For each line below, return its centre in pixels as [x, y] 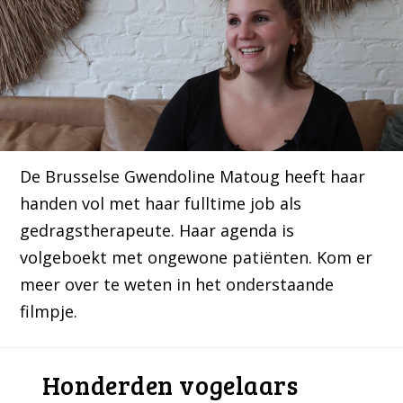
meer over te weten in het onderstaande [177, 285]
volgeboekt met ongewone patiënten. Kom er [197, 258]
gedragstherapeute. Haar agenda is [157, 231]
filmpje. [49, 312]
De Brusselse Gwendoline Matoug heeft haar [193, 177]
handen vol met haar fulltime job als [161, 204]
